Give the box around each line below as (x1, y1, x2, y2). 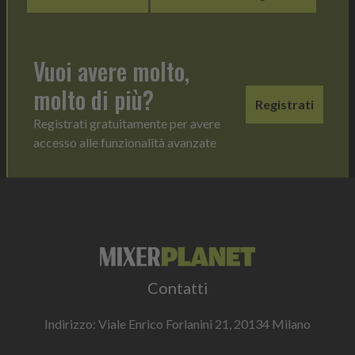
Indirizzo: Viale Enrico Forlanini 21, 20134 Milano (44, 315, 311, 331)
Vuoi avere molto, (33, 53, 189, 90)
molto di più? (33, 82, 154, 118)
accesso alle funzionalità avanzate (33, 135, 216, 151)
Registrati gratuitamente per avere (33, 116, 220, 132)
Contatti (147, 277, 208, 297)
